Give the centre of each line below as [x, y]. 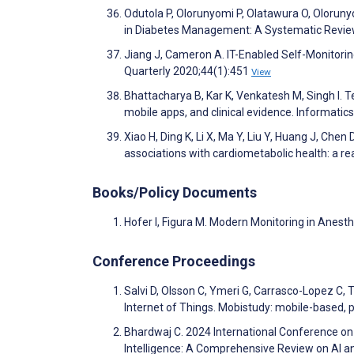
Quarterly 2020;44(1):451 [188, 72]
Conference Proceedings [174, 262]
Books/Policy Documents [175, 193]
